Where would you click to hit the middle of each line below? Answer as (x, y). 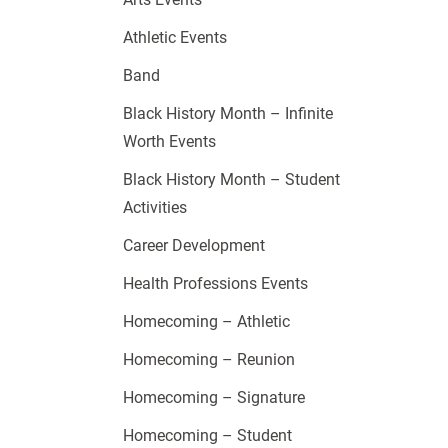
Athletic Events (174, 38)
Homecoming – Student (207, 436)
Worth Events (169, 142)
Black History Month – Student (231, 180)
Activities (154, 208)
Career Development (193, 246)
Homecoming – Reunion (208, 360)
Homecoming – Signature (213, 398)
